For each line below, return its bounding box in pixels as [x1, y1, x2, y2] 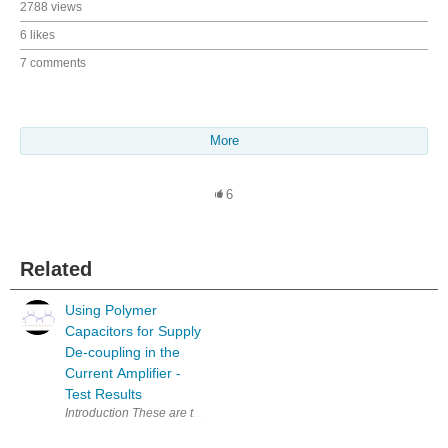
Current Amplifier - [65, 364, 181, 381]
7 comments [20, 55, 86, 70]
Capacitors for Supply [65, 322, 201, 339]
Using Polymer [65, 301, 157, 318]
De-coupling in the [65, 343, 180, 360]
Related [20, 257, 92, 280]
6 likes [20, 27, 55, 42]
